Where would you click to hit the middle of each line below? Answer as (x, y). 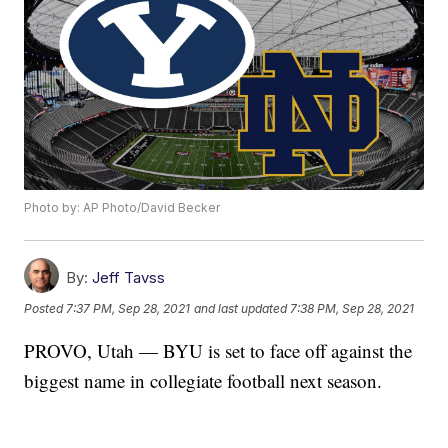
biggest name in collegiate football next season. (203, 381)
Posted (45, 309)
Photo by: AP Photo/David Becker (122, 208)
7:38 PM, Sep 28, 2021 (352, 309)
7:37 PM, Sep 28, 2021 (128, 309)
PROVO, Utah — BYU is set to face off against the (218, 351)
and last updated (241, 309)
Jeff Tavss (129, 278)
